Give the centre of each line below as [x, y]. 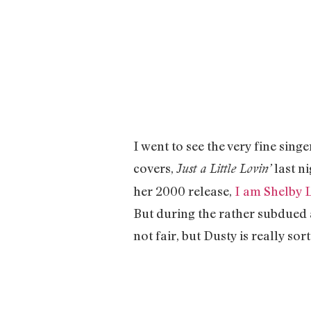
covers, [155, 168]
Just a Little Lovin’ [224, 168]
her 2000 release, [184, 191]
